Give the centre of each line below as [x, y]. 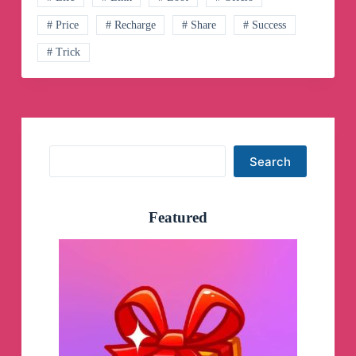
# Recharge [130, 25]
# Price [62, 25]
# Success [265, 25]
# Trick [63, 52]
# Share [199, 25]
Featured [178, 218]
